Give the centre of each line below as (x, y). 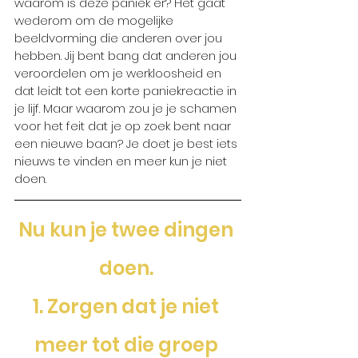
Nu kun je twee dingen (128, 229)
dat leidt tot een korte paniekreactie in (127, 90)
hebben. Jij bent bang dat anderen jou (127, 55)
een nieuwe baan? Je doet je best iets (127, 143)
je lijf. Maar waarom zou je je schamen (127, 108)
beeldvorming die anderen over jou (120, 38)
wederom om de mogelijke (95, 20)
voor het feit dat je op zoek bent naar (124, 125)
